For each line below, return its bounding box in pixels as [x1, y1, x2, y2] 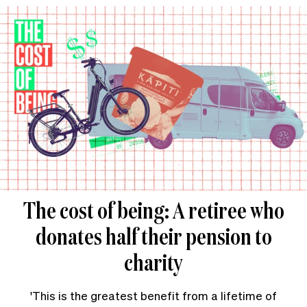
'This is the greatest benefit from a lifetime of [30, 287, 277, 303]
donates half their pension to [35, 220, 272, 251]
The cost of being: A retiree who [23, 194, 284, 225]
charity [124, 246, 183, 278]
